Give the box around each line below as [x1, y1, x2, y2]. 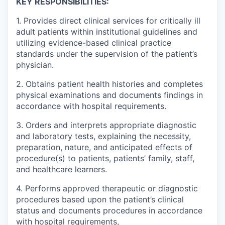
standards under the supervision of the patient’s [16, 48, 197, 59]
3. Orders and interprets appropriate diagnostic [16, 120, 196, 130]
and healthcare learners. [16, 164, 107, 174]
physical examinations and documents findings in [16, 89, 203, 100]
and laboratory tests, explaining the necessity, [16, 131, 191, 141]
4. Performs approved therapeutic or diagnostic [16, 183, 198, 193]
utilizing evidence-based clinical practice [16, 37, 171, 48]
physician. [16, 59, 54, 70]
